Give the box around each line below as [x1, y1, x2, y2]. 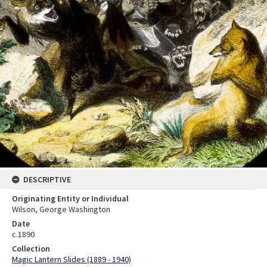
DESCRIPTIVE [23, 173, 71, 185]
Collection [12, 243, 50, 254]
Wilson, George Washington [12, 203, 110, 215]
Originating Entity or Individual [12, 193, 129, 204]
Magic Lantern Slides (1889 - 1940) [12, 253, 131, 265]
